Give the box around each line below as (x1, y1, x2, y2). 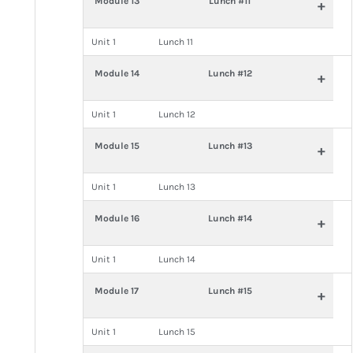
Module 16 (94, 213, 139, 224)
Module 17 (95, 285, 139, 296)
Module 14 (94, 68, 139, 79)
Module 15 (94, 140, 139, 151)
